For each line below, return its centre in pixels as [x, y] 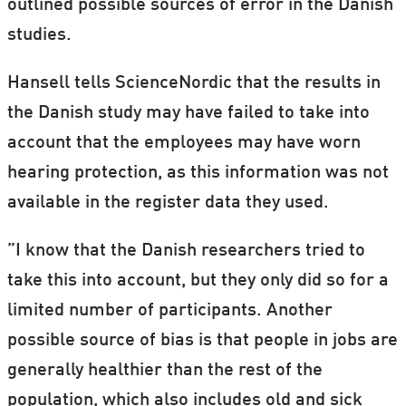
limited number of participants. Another [169, 311]
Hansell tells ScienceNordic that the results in [193, 84]
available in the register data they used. [168, 203]
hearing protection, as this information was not [198, 174]
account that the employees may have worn [184, 144]
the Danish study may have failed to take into [188, 114]
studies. [39, 36]
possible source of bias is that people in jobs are [202, 341]
